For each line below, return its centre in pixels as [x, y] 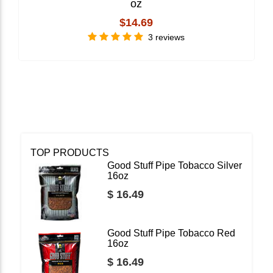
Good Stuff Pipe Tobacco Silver [175, 165]
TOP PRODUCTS [70, 152]
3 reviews [167, 37]
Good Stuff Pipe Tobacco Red [171, 233]
